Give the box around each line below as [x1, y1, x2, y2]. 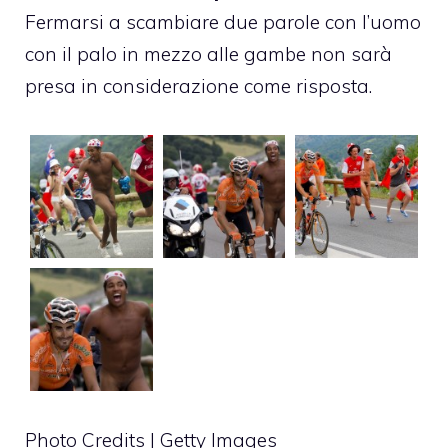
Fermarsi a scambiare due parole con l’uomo [25, 9, 421, 34]
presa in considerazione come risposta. [25, 73, 372, 98]
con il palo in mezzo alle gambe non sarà [25, 41, 392, 66]
